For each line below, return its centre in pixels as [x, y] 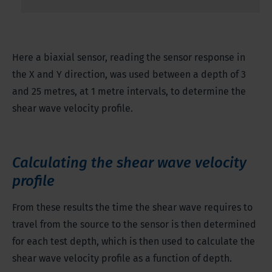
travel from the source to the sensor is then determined [134, 225]
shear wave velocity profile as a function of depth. [122, 259]
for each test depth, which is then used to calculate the [134, 242]
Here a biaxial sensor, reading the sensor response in [129, 58]
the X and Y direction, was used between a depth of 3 [129, 75]
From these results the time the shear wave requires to [132, 208]
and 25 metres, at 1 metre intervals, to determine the [129, 92]
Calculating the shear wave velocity [129, 163]
